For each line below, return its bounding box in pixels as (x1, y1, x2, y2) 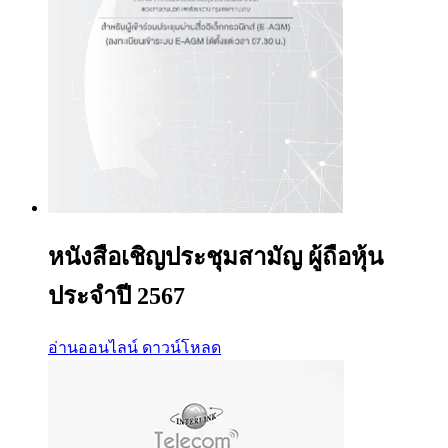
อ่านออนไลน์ (48, 338, 138, 356)
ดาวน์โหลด (142, 338, 221, 356)
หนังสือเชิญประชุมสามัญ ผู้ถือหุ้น (48, 243, 383, 270)
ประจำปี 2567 (48, 282, 185, 309)
